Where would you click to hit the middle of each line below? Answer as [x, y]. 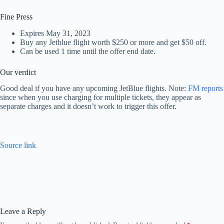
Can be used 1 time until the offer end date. [88, 51]
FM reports [205, 88]
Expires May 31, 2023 [55, 33]
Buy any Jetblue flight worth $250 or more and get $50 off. [113, 42]
